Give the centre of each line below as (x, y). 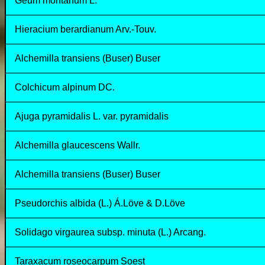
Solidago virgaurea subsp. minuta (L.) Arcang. (110, 232)
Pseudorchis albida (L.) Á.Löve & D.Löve (100, 203)
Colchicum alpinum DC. (65, 87)
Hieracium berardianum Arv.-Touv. (85, 29)
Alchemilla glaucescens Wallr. (77, 145)
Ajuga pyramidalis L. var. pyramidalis (92, 116)
